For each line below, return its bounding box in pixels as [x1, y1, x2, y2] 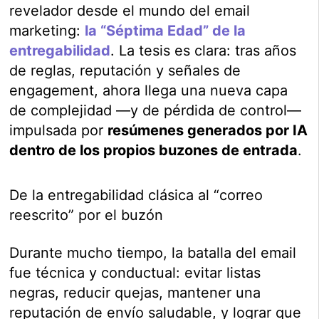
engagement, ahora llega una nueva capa [9, 82, 288, 100]
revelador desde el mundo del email [9, 2, 251, 20]
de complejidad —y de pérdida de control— [9, 102, 302, 120]
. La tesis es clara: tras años [110, 42, 297, 60]
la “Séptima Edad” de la [85, 22, 246, 40]
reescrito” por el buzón [9, 206, 164, 224]
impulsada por [9, 122, 108, 140]
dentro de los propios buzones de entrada [9, 142, 298, 159]
